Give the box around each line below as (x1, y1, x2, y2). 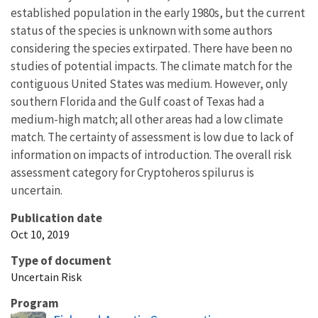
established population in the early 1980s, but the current (11, 4, 305, 21)
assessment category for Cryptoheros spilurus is (11, 164, 254, 180)
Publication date (11, 209, 102, 226)
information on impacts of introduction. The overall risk (11, 146, 292, 163)
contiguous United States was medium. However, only (11, 75, 287, 92)
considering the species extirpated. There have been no (11, 40, 292, 56)
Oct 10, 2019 (11, 226, 70, 241)
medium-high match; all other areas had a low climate (11, 111, 283, 127)
